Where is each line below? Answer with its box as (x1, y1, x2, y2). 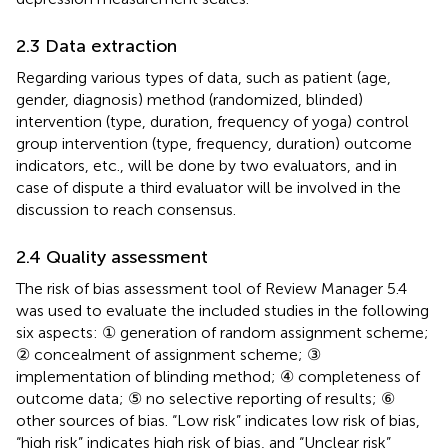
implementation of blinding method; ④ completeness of (16, 366, 420, 386)
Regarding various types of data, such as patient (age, (16, 67, 391, 87)
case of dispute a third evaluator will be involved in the (16, 177, 401, 197)
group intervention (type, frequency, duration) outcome (16, 133, 412, 153)
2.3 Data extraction (16, 34, 177, 57)
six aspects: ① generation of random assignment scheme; (16, 322, 429, 342)
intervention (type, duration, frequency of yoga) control (16, 111, 409, 131)
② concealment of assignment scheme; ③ (16, 344, 321, 364)
